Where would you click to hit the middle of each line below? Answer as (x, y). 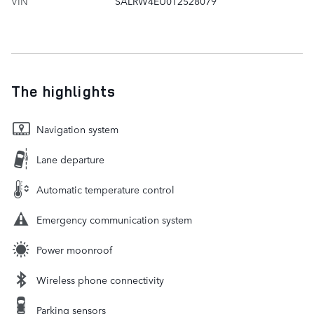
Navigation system (77, 129)
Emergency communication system (114, 219)
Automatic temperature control (105, 189)
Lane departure (70, 159)
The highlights (63, 91)
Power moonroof (74, 249)
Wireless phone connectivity (100, 279)
